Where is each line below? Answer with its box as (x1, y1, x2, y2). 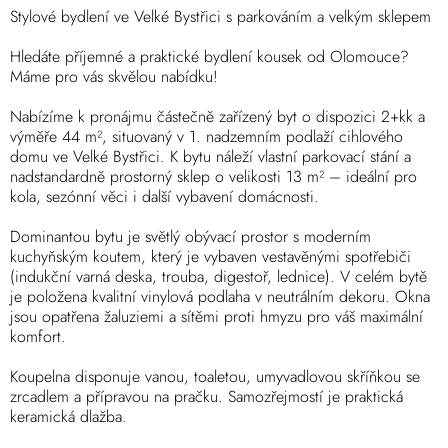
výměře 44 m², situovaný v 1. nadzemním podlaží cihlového (10, 125, 403, 149)
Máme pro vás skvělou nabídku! (10, 65, 218, 89)
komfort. (10, 325, 66, 349)
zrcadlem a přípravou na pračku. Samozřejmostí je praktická (10, 385, 403, 409)
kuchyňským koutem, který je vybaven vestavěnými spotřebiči (10, 245, 411, 269)
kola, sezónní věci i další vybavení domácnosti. (10, 185, 319, 209)
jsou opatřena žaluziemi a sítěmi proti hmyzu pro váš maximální (10, 305, 423, 329)
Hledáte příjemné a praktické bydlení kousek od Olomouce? (10, 45, 409, 69)
